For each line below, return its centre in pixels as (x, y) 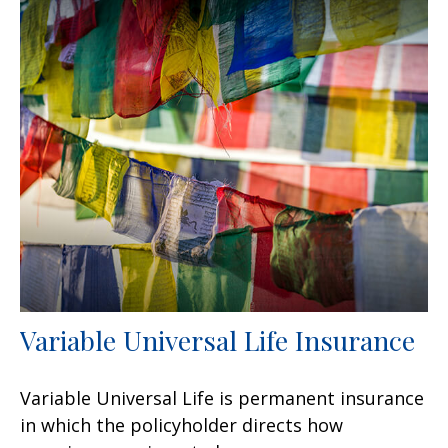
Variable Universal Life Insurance (217, 339)
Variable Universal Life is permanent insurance (222, 397)
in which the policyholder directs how (181, 424)
